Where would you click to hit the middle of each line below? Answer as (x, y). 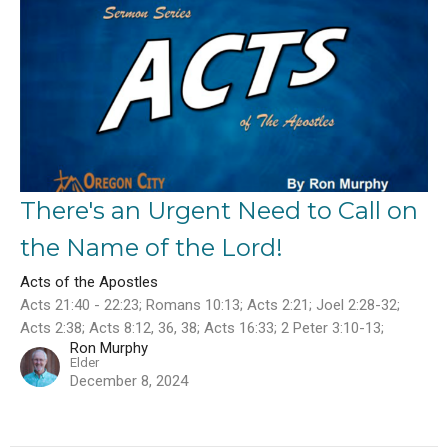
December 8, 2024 (129, 381)
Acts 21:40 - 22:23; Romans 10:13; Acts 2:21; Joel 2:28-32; (210, 305)
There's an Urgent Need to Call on (219, 210)
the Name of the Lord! (151, 247)
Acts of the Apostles (89, 282)
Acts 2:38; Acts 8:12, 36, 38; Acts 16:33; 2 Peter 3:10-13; (202, 328)
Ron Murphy (109, 348)
